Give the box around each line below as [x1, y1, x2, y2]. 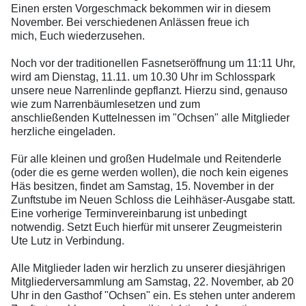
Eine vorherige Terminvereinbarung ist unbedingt [11, 207, 247, 219]
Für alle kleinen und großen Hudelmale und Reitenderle [11, 152, 281, 165]
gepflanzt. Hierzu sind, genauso [132, 84, 288, 96]
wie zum [11, 98, 54, 110]
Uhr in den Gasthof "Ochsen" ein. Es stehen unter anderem [11, 289, 295, 301]
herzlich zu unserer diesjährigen [128, 262, 286, 274]
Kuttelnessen [92, 111, 156, 124]
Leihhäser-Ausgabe [171, 193, 270, 206]
